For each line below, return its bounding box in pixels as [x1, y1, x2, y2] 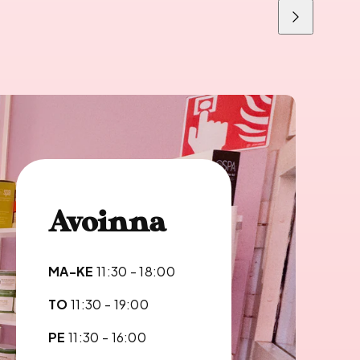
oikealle [285, 27, 321, 40]
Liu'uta [285, 15, 315, 28]
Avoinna [48, 205, 166, 242]
